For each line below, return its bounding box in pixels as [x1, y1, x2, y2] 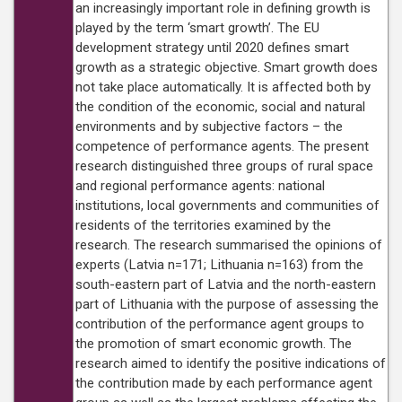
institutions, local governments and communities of [75, 197, 380, 214]
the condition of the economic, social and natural [75, 99, 365, 115]
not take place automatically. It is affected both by [75, 79, 371, 95]
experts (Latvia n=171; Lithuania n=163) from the [75, 257, 363, 273]
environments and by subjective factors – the [75, 118, 343, 135]
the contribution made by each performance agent [75, 375, 372, 391]
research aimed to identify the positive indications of [75, 355, 386, 371]
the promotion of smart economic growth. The [75, 336, 352, 352]
